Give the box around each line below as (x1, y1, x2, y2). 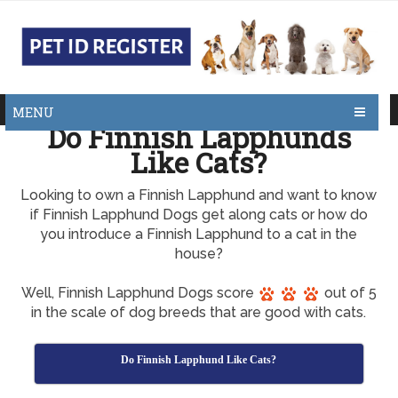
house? (174, 245, 223, 262)
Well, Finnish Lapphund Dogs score (20, 284, 258, 301)
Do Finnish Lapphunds (46, 118, 351, 156)
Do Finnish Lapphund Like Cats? (121, 354, 277, 366)
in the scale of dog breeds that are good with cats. (31, 304, 367, 321)
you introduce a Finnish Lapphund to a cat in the (40, 226, 358, 243)
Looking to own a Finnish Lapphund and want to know (20, 187, 378, 203)
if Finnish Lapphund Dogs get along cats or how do (29, 206, 368, 223)
